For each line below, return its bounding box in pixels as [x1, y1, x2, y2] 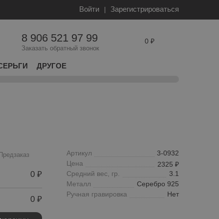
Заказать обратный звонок [22, 44, 99, 52]
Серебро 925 [137, 180, 179, 188]
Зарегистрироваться [110, 5, 179, 13]
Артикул [66, 149, 92, 157]
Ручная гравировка [66, 190, 127, 198]
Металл [66, 180, 91, 188]
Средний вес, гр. [66, 170, 120, 178]
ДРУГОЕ [37, 62, 66, 70]
